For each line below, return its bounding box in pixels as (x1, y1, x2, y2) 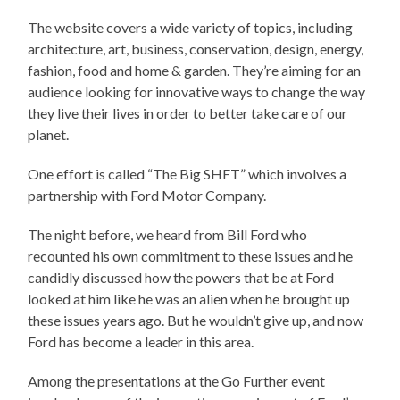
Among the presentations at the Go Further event (28, 371, 326, 389)
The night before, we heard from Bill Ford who (28, 225, 308, 243)
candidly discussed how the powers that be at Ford (28, 268, 335, 286)
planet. (28, 125, 70, 143)
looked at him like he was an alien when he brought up (28, 289, 351, 307)
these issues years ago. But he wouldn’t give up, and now (28, 311, 364, 329)
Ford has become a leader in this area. (28, 332, 254, 350)
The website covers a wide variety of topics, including (28, 18, 354, 36)
